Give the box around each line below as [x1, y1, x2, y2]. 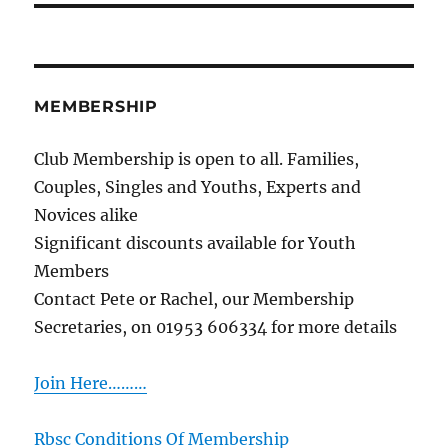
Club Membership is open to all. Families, [34, 148, 360, 169]
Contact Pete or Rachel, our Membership [34, 288, 355, 309]
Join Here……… [34, 372, 148, 393]
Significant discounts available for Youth [34, 232, 357, 253]
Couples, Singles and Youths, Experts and [34, 176, 362, 197]
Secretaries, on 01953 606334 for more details [34, 316, 398, 337]
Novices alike [34, 204, 139, 225]
